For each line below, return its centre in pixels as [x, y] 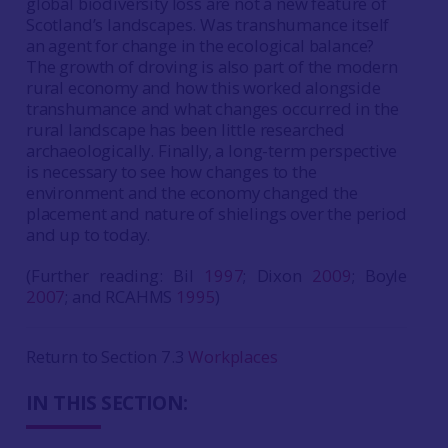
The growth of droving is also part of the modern [211, 66]
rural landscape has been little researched [185, 129]
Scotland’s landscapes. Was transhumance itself [207, 24]
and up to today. [88, 234]
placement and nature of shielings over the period [216, 213]
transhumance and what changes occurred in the [212, 108]
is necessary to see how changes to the [171, 171]
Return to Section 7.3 [107, 357]
